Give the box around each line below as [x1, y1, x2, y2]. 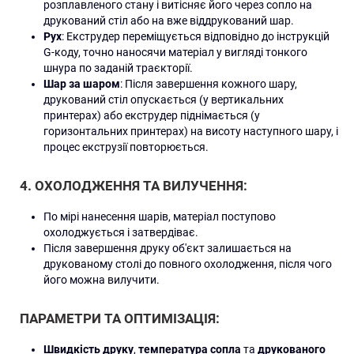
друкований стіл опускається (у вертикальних [43, 93, 284, 106]
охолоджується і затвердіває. [43, 226, 198, 239]
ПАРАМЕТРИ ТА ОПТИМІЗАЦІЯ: [20, 311, 220, 326]
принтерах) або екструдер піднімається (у [43, 109, 260, 122]
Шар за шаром [43, 77, 120, 90]
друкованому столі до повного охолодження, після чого [43, 258, 332, 270]
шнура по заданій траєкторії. [43, 62, 193, 74]
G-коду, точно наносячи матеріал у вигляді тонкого [43, 46, 307, 58]
